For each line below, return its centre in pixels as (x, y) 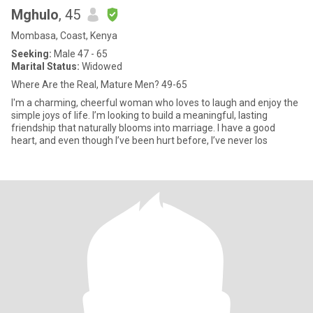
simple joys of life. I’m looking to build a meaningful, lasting (139, 115)
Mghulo (35, 15)
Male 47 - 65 (80, 54)
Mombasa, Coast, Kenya (64, 36)
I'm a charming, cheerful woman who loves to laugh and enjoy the (155, 103)
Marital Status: (45, 66)
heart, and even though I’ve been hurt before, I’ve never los (139, 140)
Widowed (101, 66)
